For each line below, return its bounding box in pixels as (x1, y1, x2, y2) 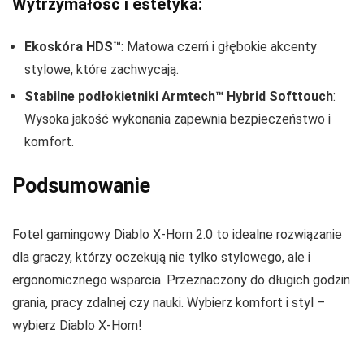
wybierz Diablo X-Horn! (12, 318, 142, 334)
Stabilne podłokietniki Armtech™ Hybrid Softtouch (24, 89, 333, 105)
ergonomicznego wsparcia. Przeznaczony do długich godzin (12, 272, 350, 288)
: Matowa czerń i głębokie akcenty (121, 39, 317, 55)
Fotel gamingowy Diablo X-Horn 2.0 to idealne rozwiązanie (12, 227, 342, 243)
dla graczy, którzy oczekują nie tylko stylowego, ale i (12, 249, 310, 266)
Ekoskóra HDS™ (24, 39, 121, 55)
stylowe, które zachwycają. (24, 62, 179, 78)
